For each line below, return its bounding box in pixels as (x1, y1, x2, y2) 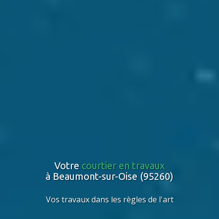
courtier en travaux (82, 160, 165, 171)
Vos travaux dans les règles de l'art (45, 194, 174, 205)
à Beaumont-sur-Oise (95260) (45, 171, 174, 182)
